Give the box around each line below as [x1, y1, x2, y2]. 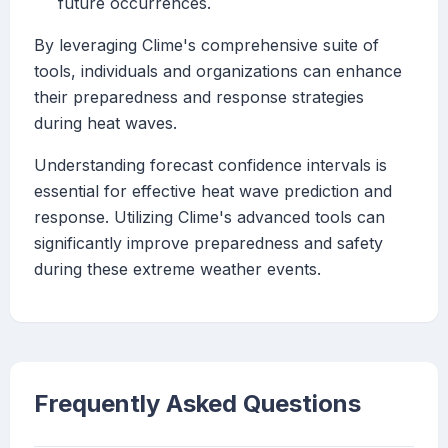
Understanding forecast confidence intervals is [34, 155, 387, 176]
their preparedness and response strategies [34, 87, 364, 108]
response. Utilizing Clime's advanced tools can [34, 207, 385, 228]
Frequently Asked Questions [34, 389, 361, 419]
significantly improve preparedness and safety [34, 233, 383, 254]
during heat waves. [34, 113, 177, 134]
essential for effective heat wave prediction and [34, 181, 392, 202]
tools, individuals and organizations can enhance [34, 61, 402, 82]
